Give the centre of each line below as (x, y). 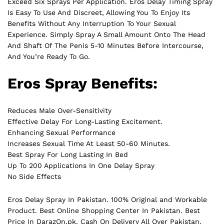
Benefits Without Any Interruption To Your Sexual (92, 24)
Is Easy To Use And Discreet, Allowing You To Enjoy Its (99, 13)
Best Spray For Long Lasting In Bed (68, 155)
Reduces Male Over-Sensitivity (59, 111)
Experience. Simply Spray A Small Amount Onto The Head (106, 35)
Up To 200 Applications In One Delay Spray (81, 166)
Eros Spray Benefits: (82, 83)
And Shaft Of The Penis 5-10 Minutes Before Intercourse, (105, 46)
